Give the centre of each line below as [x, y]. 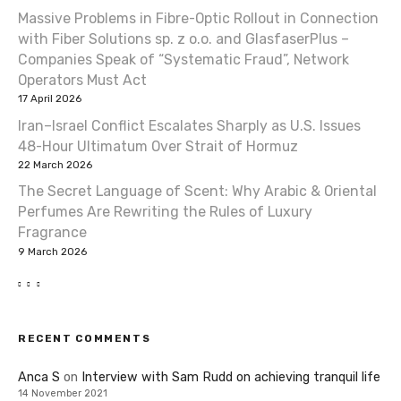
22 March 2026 [55, 164]
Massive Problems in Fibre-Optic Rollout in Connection [198, 18]
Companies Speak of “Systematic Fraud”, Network [183, 59]
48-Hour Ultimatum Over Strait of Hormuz [158, 146]
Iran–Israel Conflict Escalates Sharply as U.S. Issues [189, 125]
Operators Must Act [82, 80]
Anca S [39, 377]
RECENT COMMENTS [85, 339]
